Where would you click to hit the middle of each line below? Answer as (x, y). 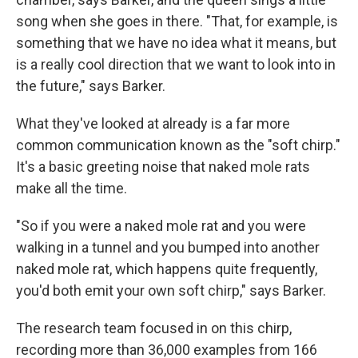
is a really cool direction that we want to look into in (176, 64)
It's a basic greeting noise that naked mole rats (163, 167)
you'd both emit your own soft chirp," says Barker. (171, 290)
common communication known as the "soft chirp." (178, 145)
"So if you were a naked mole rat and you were (161, 226)
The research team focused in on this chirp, (154, 328)
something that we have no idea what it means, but (176, 43)
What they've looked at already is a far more (153, 123)
